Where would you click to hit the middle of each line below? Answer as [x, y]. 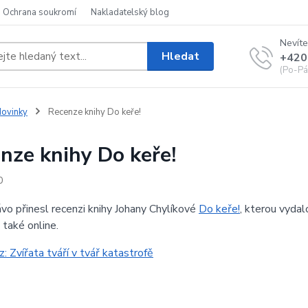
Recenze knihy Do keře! [93, 112]
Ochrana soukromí [40, 12]
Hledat [181, 56]
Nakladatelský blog [130, 12]
